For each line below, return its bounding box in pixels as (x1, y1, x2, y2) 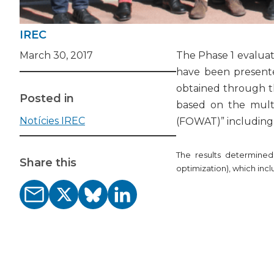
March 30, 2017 (20, 50, 93, 61)
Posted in (20, 92, 74, 105)
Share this (20, 156, 76, 169)
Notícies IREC (20, 115, 85, 127)
